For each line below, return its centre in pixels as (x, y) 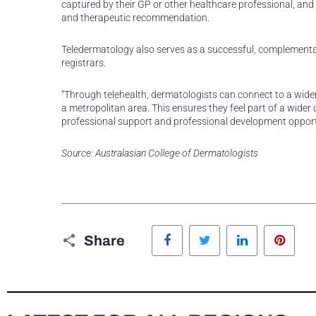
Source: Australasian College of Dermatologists (160, 153)
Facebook (203, 229)
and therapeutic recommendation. (135, 18)
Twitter (235, 229)
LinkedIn (275, 229)
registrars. (84, 63)
